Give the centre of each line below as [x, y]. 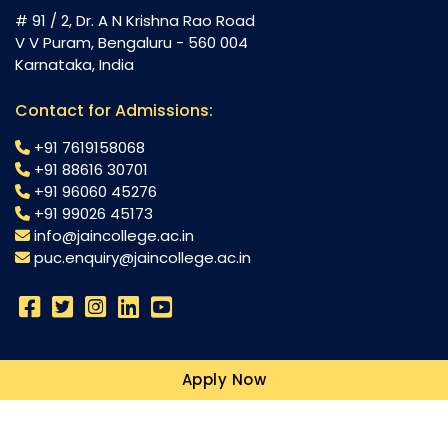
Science [47, 367]
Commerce [61, 408]
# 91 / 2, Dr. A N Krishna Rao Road [135, 20]
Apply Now [224, 379]
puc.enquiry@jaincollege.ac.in [142, 258]
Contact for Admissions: [114, 111]
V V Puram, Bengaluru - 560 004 [131, 42]
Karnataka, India [74, 64]
